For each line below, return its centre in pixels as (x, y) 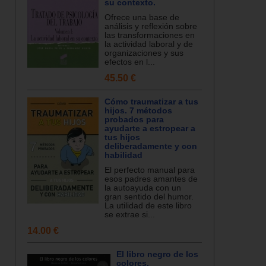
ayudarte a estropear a (150, 129)
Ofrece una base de (142, 18)
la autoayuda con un (143, 188)
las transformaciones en (150, 35)
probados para (134, 120)
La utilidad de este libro (148, 206)
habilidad (123, 155)
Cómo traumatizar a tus (151, 102)
